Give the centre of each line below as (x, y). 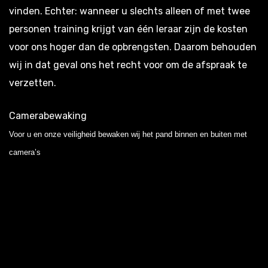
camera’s (25, 152)
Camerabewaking (48, 115)
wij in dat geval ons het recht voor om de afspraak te (128, 65)
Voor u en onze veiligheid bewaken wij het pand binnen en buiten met (128, 134)
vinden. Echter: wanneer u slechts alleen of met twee (130, 11)
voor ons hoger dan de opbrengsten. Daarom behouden (133, 47)
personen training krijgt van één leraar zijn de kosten (128, 29)
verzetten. (34, 83)
